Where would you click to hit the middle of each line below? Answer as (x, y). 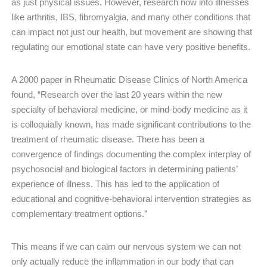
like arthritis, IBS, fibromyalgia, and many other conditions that (131, 17)
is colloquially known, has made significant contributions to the (131, 124)
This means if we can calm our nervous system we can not (126, 246)
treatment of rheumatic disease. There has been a (108, 139)
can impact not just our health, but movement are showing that (132, 32)
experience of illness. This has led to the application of (115, 184)
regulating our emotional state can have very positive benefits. (131, 46)
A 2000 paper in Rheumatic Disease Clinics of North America (129, 79)
